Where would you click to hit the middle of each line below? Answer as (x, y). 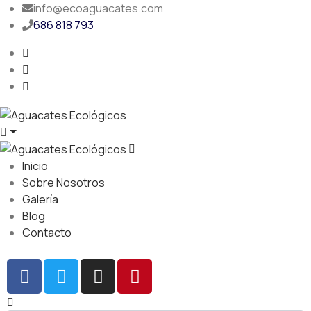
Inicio (35, 166)
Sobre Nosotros (64, 183)
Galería (40, 200)
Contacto (47, 233)
